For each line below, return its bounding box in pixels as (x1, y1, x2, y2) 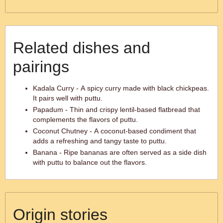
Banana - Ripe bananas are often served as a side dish (33, 148, 207, 156)
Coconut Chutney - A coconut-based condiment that (33, 127, 196, 135)
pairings (13, 58, 69, 76)
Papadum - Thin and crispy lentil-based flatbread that (33, 106, 200, 113)
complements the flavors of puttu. (33, 115, 138, 123)
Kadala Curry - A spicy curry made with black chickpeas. (33, 84, 209, 92)
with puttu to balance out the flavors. (33, 158, 147, 166)
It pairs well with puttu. (33, 94, 103, 102)
